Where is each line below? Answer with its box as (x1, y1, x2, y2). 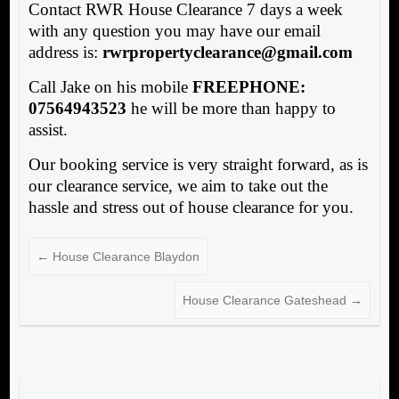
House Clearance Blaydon (48, 249, 199, 265)
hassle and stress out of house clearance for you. (28, 198, 354, 217)
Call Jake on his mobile (28, 77, 192, 97)
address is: (28, 43, 102, 62)
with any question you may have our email (28, 21, 321, 41)
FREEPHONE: (191, 77, 305, 97)
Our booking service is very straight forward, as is (28, 155, 368, 175)
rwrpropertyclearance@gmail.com (102, 43, 353, 62)
